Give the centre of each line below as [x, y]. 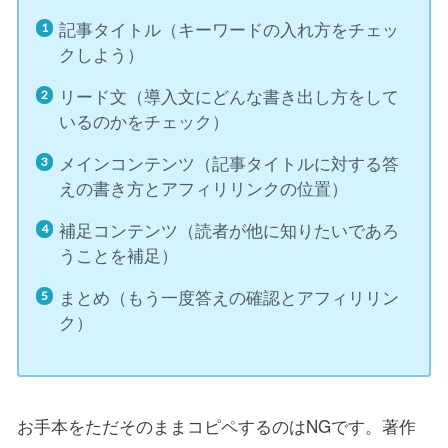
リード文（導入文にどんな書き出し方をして [229, 96]
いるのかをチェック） [144, 121]
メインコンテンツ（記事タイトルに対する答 [229, 163]
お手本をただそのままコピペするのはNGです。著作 [216, 425]
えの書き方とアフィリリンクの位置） [204, 188]
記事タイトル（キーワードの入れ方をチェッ [229, 29]
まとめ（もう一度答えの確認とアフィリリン [229, 297]
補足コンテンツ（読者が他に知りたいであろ [229, 230]
